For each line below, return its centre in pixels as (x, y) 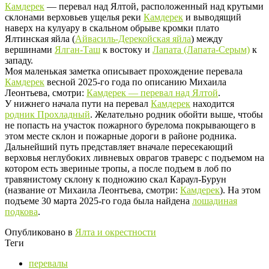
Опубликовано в (39, 232)
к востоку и (126, 49)
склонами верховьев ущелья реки (74, 17)
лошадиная (215, 201)
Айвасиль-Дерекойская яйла (133, 38)
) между (207, 38)
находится (212, 103)
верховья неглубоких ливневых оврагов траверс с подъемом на (134, 157)
